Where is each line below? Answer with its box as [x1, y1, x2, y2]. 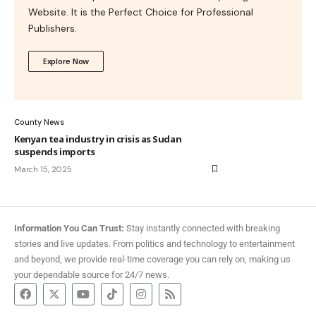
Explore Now [43, 55, 90, 66]
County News [14, 116, 64, 127]
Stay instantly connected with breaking [124, 222, 280, 233]
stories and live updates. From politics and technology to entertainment [14, 238, 295, 249]
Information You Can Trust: [14, 222, 124, 233]
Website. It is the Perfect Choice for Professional [28, 5, 253, 18]
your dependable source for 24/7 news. [14, 269, 169, 280]
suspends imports [14, 145, 95, 158]
